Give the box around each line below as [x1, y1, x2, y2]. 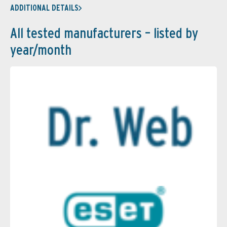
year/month [10, 41, 71, 59]
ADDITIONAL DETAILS [10, 3, 79, 13]
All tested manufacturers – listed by [10, 24, 198, 42]
